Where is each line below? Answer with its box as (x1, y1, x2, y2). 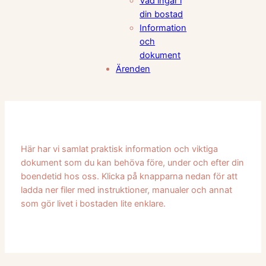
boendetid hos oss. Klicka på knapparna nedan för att (20, 171, 237, 182)
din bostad (140, 9, 183, 20)
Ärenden (116, 64, 151, 75)
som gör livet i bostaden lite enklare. (20, 198, 166, 210)
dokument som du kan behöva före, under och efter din (20, 157, 244, 169)
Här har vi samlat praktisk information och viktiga (20, 144, 218, 155)
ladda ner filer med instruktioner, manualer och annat (20, 185, 232, 196)
